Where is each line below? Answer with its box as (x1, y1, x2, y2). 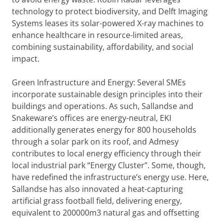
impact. (12, 53, 39, 64)
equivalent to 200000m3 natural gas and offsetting (12, 207, 199, 218)
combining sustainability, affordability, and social (12, 41, 193, 52)
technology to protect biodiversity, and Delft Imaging (12, 6, 208, 17)
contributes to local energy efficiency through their (12, 148, 201, 159)
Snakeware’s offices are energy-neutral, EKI (12, 112, 171, 123)
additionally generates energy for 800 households (12, 124, 196, 135)
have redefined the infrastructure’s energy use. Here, (12, 172, 209, 183)
